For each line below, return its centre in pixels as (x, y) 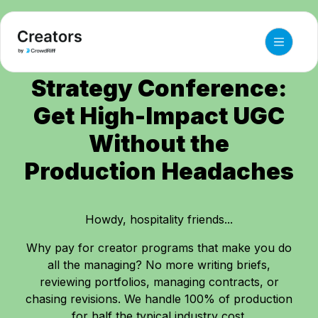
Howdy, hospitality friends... (159, 220)
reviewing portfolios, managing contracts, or (159, 282)
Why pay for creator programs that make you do (159, 248)
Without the (159, 143)
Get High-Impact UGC (159, 116)
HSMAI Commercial (159, 60)
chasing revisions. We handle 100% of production (159, 299)
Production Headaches (159, 171)
